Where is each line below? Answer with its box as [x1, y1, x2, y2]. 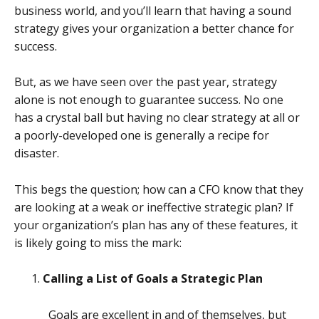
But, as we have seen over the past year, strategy [14, 74, 277, 90]
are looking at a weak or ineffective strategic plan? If [14, 199, 293, 215]
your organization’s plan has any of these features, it [14, 216, 298, 233]
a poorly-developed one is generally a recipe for [14, 127, 269, 144]
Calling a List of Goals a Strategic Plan [43, 271, 263, 287]
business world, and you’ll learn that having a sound [14, 2, 291, 19]
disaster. [14, 145, 62, 162]
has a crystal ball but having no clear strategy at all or [14, 110, 300, 126]
